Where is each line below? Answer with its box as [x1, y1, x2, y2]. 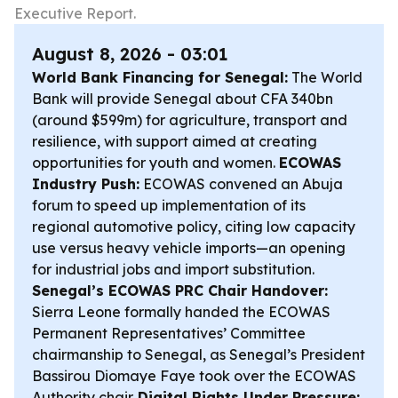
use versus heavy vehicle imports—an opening [32, 239, 346, 257]
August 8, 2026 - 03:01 [32, 43, 228, 65]
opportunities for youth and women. [32, 154, 279, 171]
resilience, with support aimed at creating [32, 132, 317, 150]
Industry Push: [32, 175, 139, 193]
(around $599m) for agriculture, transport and [32, 111, 347, 129]
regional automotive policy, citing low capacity [32, 218, 355, 235]
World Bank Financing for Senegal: [32, 68, 288, 86]
